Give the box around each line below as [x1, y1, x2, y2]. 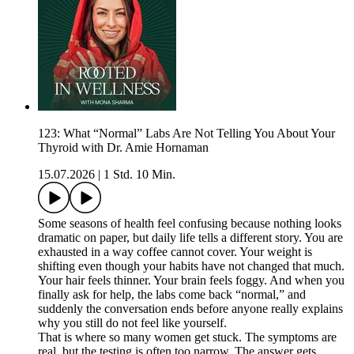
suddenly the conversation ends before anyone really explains [38, 302, 343, 316]
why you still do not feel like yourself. [38, 316, 230, 330]
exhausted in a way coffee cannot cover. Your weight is [38, 245, 312, 259]
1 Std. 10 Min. [104, 168, 175, 182]
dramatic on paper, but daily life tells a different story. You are [38, 231, 343, 245]
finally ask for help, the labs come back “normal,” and [38, 288, 306, 302]
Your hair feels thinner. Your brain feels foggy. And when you [38, 273, 345, 288]
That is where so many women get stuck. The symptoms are [38, 330, 337, 345]
